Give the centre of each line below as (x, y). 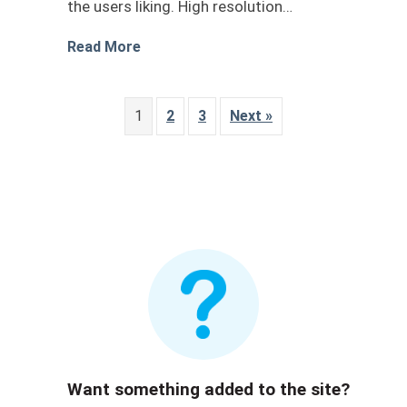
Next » (251, 116)
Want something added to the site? (208, 389)
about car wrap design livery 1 (242, 46)
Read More (104, 47)
